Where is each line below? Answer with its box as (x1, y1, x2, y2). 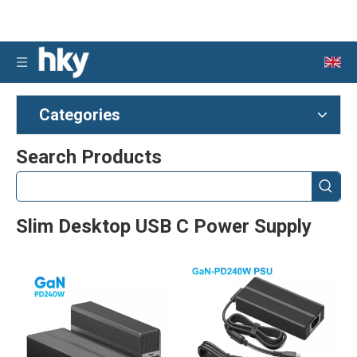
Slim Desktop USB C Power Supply (16, 215, 312, 237)
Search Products (16, 146, 162, 168)
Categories (39, 105, 120, 124)
